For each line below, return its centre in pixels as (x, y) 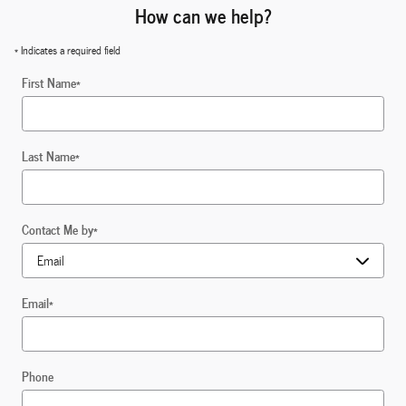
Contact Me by (58, 229)
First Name (49, 82)
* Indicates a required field (68, 50)
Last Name (48, 156)
